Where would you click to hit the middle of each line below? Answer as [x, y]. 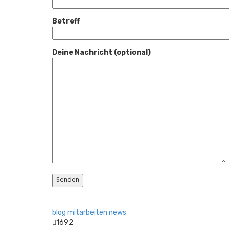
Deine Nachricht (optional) [101, 52]
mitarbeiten [87, 212]
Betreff [66, 21]
